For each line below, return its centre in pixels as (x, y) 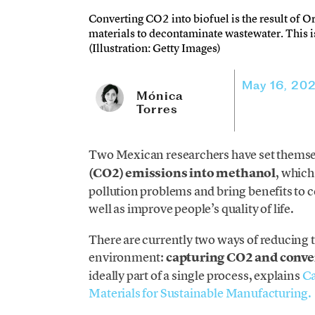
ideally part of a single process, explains (195, 276)
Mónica (160, 96)
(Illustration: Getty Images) (155, 48)
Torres (157, 109)
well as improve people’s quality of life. (191, 209)
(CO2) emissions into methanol (182, 173)
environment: (127, 257)
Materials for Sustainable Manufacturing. (200, 293)
